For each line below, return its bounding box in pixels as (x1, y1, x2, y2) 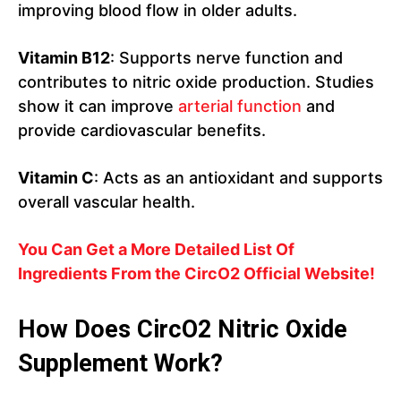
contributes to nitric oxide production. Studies (18, 73, 374, 92)
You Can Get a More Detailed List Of (18, 240, 294, 260)
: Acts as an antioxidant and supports (94, 168, 383, 188)
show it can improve (18, 97, 178, 116)
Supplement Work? (18, 349, 223, 379)
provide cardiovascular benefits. (18, 121, 266, 141)
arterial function (178, 97, 302, 116)
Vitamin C (18, 168, 94, 188)
